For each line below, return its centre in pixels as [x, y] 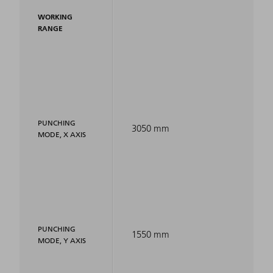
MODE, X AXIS [62, 135]
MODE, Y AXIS [62, 241]
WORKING [55, 17]
